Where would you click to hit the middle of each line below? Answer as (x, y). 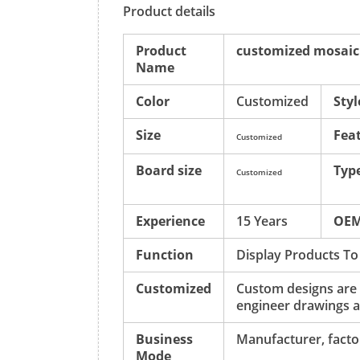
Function (165, 255)
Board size (169, 170)
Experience (170, 221)
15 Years (262, 221)
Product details (169, 11)
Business (164, 339)
